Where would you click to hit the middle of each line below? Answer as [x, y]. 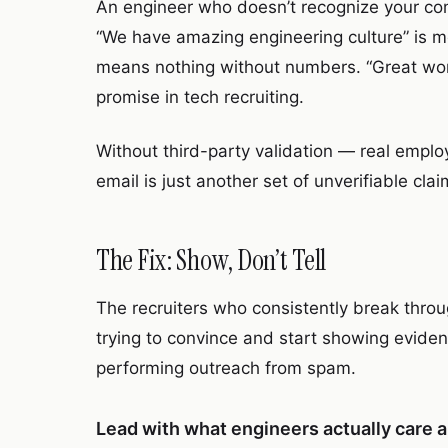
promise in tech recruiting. [200, 97]
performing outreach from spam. [226, 368]
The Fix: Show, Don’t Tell [211, 260]
